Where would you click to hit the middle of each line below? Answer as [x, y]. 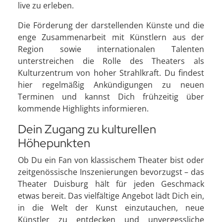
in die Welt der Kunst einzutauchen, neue [111, 208]
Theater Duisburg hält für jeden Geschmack [111, 184]
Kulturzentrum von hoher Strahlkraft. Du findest [111, 73]
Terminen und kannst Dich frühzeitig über [111, 97]
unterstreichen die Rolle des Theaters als [111, 61]
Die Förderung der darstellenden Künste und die [111, 25]
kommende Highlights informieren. [83, 109]
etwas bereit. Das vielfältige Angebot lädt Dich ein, [111, 196]
